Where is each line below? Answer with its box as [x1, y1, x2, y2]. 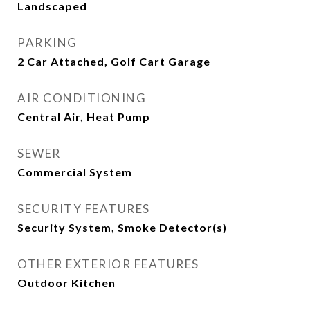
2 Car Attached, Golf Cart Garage [17, 55, 210, 68]
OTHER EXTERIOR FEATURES [17, 257, 199, 271]
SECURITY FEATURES [17, 201, 150, 216]
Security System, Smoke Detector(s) [17, 221, 227, 234]
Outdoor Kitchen [17, 276, 116, 289]
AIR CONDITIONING [17, 91, 146, 105]
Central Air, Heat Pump [17, 110, 150, 123]
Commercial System [17, 165, 132, 179]
